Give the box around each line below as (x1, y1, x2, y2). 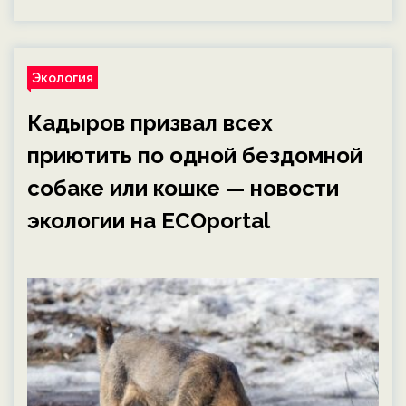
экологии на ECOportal (27, 208, 270, 234)
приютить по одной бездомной (27, 142, 362, 169)
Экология (32, 70, 93, 85)
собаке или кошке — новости (27, 175, 339, 201)
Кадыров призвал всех (27, 110, 273, 136)
